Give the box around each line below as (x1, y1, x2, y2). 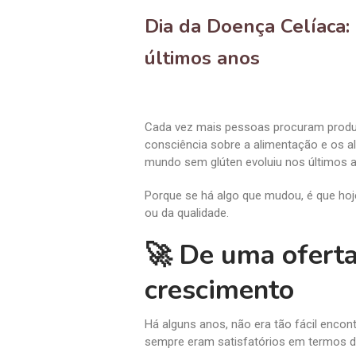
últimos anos (145, 44, 260, 71)
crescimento (145, 271, 294, 308)
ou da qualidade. (145, 205, 229, 220)
